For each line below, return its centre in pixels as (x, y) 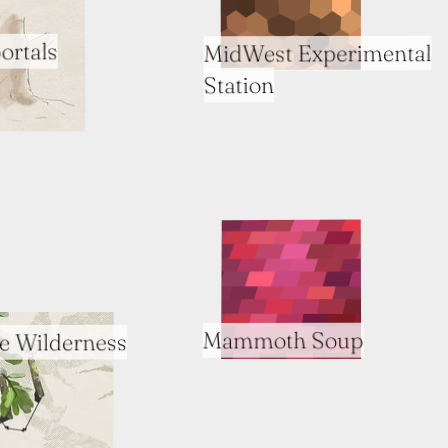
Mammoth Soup (283, 340)
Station (239, 85)
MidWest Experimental (318, 54)
